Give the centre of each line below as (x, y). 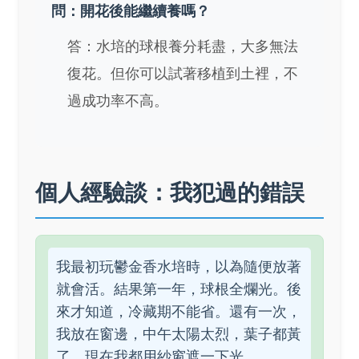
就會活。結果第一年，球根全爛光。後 (179, 289)
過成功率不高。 (118, 101)
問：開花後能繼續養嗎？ (131, 11)
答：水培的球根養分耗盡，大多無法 (183, 46)
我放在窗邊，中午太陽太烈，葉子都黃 (179, 334)
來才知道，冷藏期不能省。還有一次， (179, 312)
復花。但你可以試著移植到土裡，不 (183, 74)
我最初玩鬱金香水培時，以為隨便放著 (179, 267)
